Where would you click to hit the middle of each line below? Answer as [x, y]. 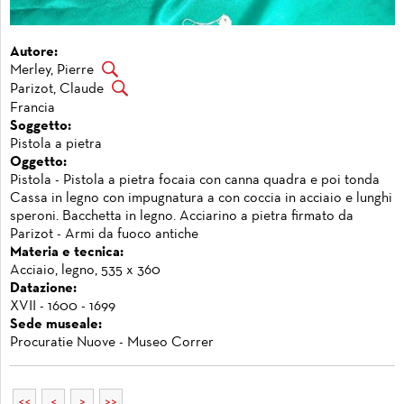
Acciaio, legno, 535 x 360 [85, 270]
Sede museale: [56, 324]
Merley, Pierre [52, 71]
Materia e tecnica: [67, 252]
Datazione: [43, 288]
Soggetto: [41, 126]
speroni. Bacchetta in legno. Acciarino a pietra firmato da [182, 216]
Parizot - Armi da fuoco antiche [104, 234]
